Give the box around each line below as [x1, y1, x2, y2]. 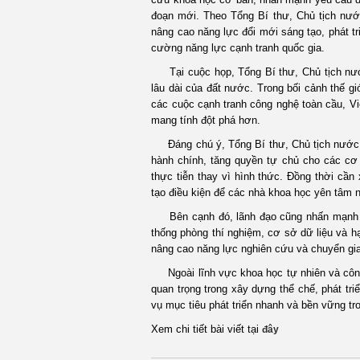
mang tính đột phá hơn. [151, 114, 261, 126]
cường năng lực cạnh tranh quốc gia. [151, 42, 325, 54]
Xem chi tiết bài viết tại [151, 323, 263, 335]
